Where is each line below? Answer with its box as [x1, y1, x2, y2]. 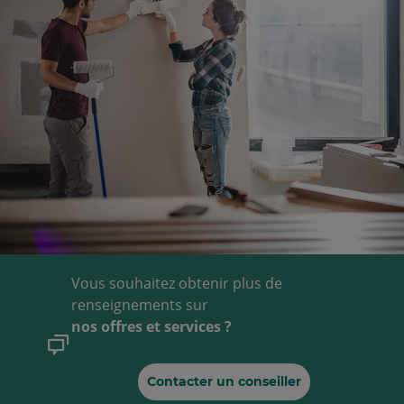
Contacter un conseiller [146, 372, 301, 390]
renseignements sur [71, 295, 209, 315]
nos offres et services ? [71, 317, 233, 336]
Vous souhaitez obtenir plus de [71, 273, 283, 293]
